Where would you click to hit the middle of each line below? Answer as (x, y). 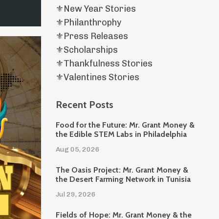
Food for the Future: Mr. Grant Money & (125, 125)
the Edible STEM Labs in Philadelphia (121, 134)
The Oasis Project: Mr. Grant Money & (122, 170)
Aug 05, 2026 (77, 149)
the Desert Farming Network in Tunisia (123, 179)
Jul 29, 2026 (76, 194)
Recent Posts (84, 105)
